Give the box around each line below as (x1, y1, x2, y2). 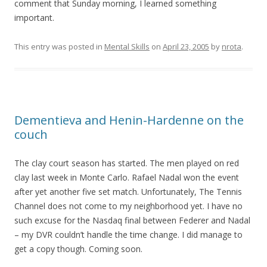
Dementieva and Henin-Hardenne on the (14, 112, 244, 128)
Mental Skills (104, 41, 150, 52)
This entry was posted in (14, 41, 104, 52)
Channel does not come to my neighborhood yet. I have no (14, 200, 243, 212)
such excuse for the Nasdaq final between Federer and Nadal (14, 215, 250, 226)
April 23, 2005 (163, 41, 209, 52)
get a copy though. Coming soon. (14, 243, 142, 254)
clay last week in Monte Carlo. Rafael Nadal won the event (14, 172, 239, 183)
